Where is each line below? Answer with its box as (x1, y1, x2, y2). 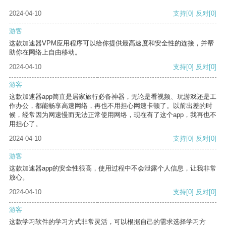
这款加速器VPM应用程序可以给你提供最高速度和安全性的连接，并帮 (9, 39, 214, 47)
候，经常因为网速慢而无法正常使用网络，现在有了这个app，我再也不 (9, 111, 216, 119)
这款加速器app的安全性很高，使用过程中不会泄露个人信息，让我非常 (9, 164, 216, 173)
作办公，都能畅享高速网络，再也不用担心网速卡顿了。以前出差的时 (9, 102, 212, 110)
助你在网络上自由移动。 (9, 48, 81, 56)
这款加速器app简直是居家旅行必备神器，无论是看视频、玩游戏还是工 (9, 93, 216, 101)
